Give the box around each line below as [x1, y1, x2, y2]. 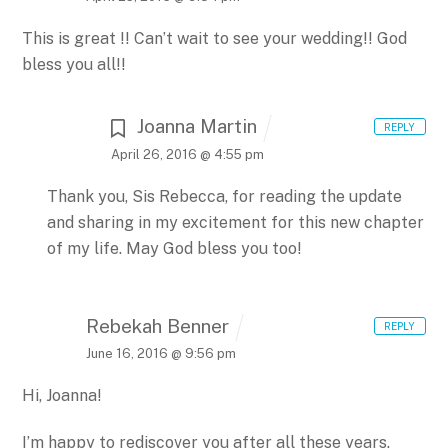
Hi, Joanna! [22, 386, 103, 406]
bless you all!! [22, 55, 127, 75]
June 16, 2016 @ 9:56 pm [86, 346, 237, 362]
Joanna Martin [136, 115, 257, 138]
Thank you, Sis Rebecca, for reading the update [46, 186, 402, 206]
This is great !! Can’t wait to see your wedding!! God [22, 29, 408, 49]
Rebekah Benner [86, 314, 230, 337]
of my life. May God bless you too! [46, 238, 302, 258]
